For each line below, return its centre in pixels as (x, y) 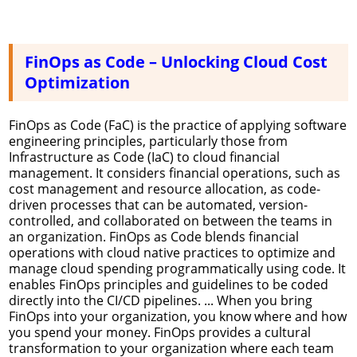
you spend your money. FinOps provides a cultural (160, 332)
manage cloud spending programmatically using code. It (177, 268)
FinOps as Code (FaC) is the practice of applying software (178, 125)
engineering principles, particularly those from (148, 141)
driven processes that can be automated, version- (158, 204)
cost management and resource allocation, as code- (165, 188)
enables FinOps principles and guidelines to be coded (169, 284)
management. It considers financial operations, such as (175, 173)
